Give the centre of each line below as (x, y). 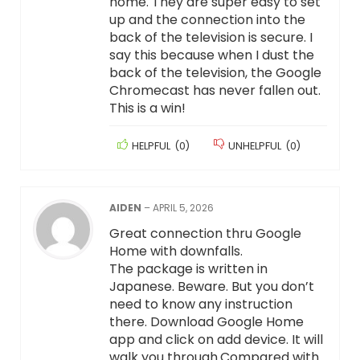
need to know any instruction (200, 305)
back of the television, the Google (215, 73)
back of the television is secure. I (211, 38)
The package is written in (188, 269)
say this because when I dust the (211, 55)
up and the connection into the (207, 20)
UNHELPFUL (254, 146)
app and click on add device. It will (216, 340)
